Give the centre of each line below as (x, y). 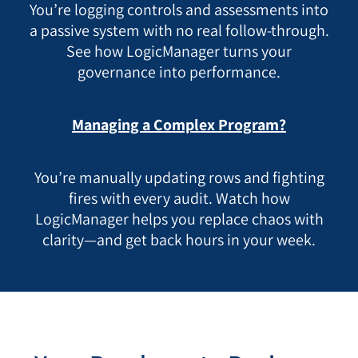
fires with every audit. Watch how (179, 199)
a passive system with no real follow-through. (179, 31)
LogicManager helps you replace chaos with (179, 219)
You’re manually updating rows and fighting (179, 178)
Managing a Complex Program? (179, 125)
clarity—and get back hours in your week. (179, 240)
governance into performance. (179, 72)
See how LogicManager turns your (179, 52)
